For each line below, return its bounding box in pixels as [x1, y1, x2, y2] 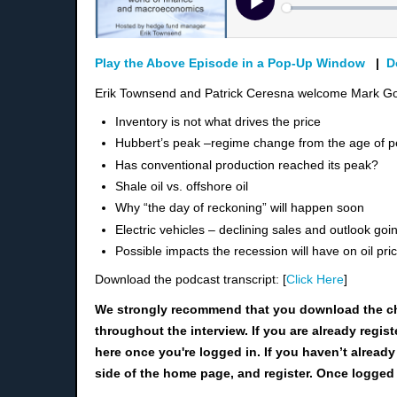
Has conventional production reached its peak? [115, 157, 379, 172]
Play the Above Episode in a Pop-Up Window [95, 55, 365, 70]
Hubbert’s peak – [115, 136, 212, 151]
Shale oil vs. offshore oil [115, 178, 249, 193]
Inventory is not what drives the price [115, 113, 322, 128]
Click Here [286, 271, 344, 286]
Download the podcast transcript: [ [95, 271, 286, 286]
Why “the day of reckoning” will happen [115, 200, 338, 215]
